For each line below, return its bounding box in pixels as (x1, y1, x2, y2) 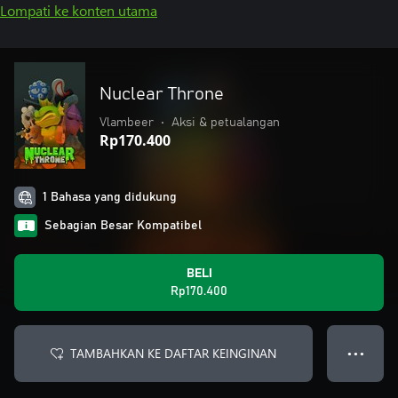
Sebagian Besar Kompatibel (44, 219, 202, 232)
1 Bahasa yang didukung (43, 191, 177, 203)
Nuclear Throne (99, 85, 224, 103)
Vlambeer (99, 116, 154, 129)
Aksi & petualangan (171, 116, 280, 129)
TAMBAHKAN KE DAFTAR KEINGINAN (70, 345, 276, 362)
